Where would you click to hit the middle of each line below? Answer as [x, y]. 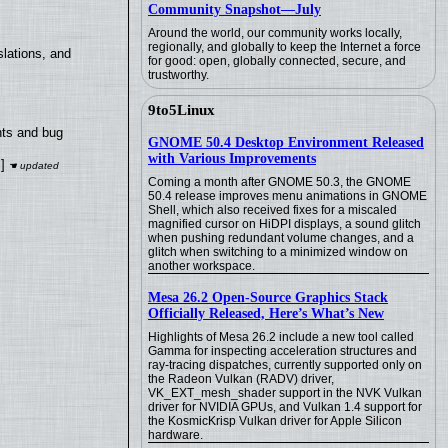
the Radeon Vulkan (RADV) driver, [241, 379]
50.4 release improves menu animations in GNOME [287, 196]
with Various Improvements [232, 158]
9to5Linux [181, 110]
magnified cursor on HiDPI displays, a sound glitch [284, 224]
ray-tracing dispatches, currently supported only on [285, 365]
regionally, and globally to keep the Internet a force [284, 47]
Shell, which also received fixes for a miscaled [272, 210]
